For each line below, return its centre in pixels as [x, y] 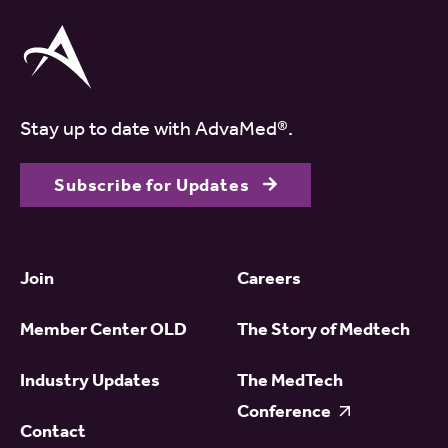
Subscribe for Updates [154, 185]
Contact [53, 431]
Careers [268, 278]
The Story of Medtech [323, 329]
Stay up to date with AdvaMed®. [156, 128]
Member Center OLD [103, 329]
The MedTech [289, 380]
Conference [285, 411]
